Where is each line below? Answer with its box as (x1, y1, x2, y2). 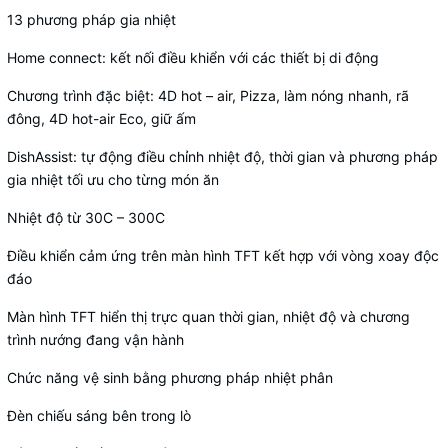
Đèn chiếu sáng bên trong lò (7, 407, 191, 424)
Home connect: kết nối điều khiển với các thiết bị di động (7, 49, 379, 66)
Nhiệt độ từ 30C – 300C (7, 209, 165, 226)
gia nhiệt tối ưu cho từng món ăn (7, 171, 219, 188)
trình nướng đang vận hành (7, 331, 184, 348)
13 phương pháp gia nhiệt (7, 11, 176, 28)
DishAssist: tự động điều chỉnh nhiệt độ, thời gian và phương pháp (7, 148, 438, 165)
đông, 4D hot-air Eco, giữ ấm (7, 110, 196, 127)
